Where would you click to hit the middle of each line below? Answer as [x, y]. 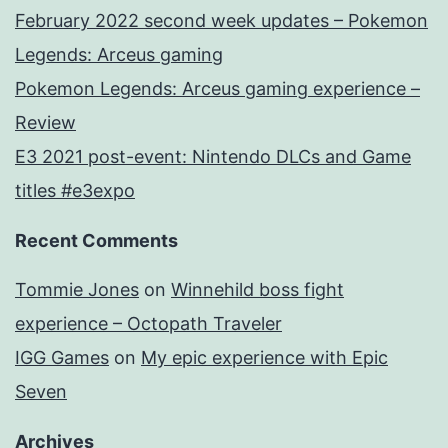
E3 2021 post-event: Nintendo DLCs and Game [213, 157]
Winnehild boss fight [257, 290]
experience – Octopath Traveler [148, 324]
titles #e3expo [75, 191]
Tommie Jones [77, 290]
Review [45, 123]
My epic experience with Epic [264, 358]
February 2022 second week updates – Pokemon [221, 21]
